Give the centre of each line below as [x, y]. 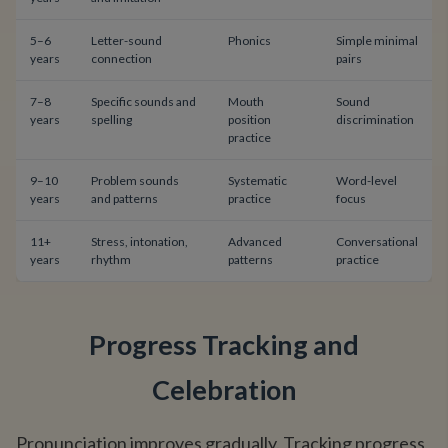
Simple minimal [377, 40]
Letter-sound [126, 40]
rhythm [111, 259]
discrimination [375, 119]
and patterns [124, 198]
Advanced [255, 241]
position [249, 119]
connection [121, 58]
